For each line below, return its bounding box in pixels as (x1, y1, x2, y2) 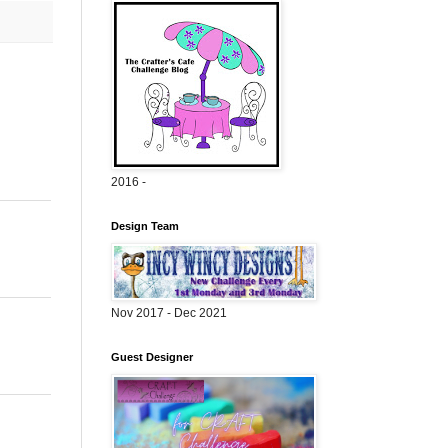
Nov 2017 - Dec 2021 (111, 306, 227, 320)
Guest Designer (111, 351, 193, 363)
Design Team (111, 220, 179, 232)
